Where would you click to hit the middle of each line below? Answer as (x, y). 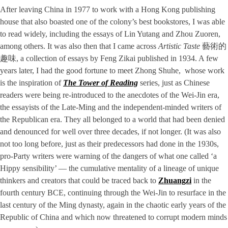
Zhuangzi (175, 181)
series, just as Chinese (174, 83)
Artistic (171, 46)
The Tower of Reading (101, 83)
